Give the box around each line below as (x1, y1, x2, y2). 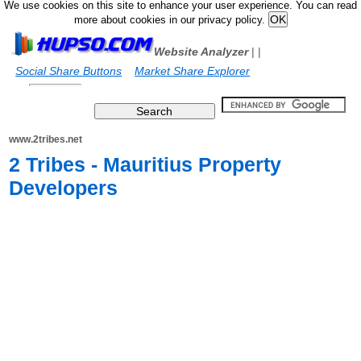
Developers (9, 176, 118, 199)
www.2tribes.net (9, 134, 83, 145)
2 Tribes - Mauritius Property (9, 153, 282, 176)
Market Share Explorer (135, 64, 251, 77)
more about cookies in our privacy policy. (73, 15, 268, 26)
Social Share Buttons (15, 64, 122, 77)
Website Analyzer (154, 45, 249, 58)
